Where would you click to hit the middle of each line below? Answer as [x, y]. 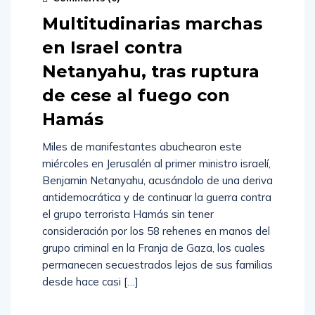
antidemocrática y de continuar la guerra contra [157, 197]
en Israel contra [112, 47]
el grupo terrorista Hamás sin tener [128, 214]
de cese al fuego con [136, 95]
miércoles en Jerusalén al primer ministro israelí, [156, 163]
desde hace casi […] [90, 282]
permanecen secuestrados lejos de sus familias [157, 265]
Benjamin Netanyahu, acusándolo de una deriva [157, 180]
